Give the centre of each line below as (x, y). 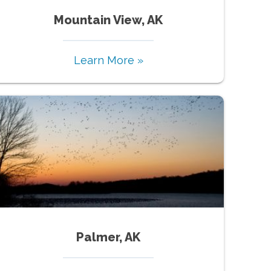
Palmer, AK (109, 237)
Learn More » (108, 60)
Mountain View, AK (109, 20)
